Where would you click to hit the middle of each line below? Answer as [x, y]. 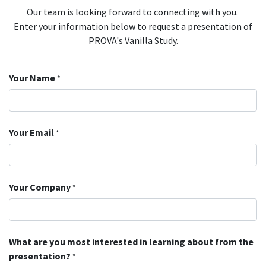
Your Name [32, 78]
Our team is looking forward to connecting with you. [133, 12]
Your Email [31, 132]
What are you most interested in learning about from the [131, 242]
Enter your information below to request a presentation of [133, 26]
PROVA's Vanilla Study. [133, 40]
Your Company [40, 187]
